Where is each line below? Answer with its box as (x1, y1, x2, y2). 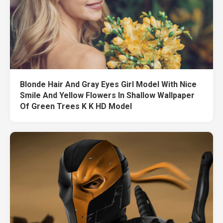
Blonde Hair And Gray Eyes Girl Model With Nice (20, 79, 197, 89)
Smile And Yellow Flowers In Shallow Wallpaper (20, 90, 195, 100)
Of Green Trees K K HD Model (20, 101, 132, 111)
